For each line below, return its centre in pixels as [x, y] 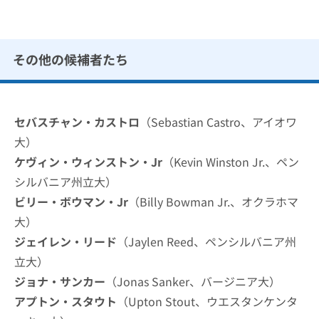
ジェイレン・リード [66, 242]
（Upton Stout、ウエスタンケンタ [207, 302]
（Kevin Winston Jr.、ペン [231, 162]
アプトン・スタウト [66, 302]
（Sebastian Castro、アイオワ [218, 122]
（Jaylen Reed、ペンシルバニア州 [206, 242]
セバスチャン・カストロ [77, 122]
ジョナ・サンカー [60, 282]
